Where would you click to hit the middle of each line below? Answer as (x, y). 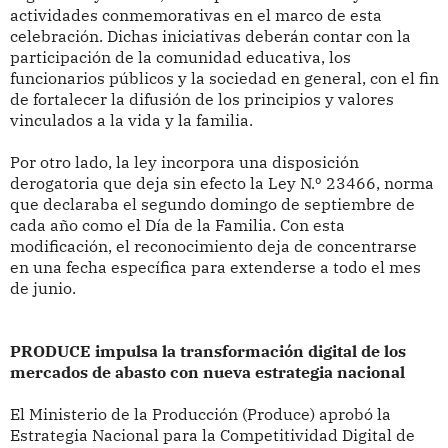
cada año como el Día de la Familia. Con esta (177, 225)
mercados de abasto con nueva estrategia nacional (207, 372)
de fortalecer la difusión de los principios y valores (201, 99)
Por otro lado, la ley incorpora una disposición (184, 162)
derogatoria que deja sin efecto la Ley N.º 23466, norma (221, 183)
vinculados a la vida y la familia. (131, 120)
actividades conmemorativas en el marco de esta (195, 15)
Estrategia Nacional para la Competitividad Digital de (212, 435)
